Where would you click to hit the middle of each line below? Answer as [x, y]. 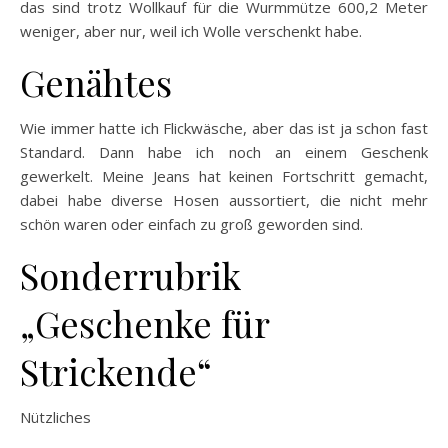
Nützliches [55, 416]
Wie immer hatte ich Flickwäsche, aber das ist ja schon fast [224, 127]
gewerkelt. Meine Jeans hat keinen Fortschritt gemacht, [224, 175]
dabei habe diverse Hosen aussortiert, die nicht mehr [224, 199]
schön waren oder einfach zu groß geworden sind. [191, 223]
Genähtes [96, 81]
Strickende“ [116, 370]
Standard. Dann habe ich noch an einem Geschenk [224, 151]
